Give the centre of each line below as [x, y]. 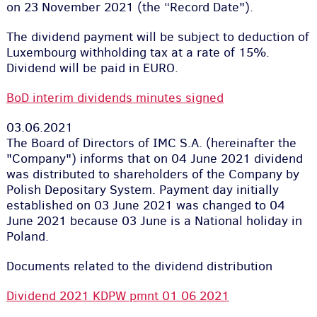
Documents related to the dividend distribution [139, 266]
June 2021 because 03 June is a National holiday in [154, 221]
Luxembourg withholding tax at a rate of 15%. [138, 52]
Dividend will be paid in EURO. [92, 68]
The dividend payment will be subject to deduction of [157, 37]
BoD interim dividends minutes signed [115, 98]
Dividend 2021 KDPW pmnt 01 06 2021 [117, 296]
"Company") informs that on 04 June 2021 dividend [154, 158]
